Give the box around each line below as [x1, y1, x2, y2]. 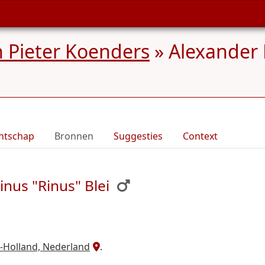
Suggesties [114, 130, 163, 143]
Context [183, 130, 218, 143]
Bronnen [54, 130, 93, 143]
